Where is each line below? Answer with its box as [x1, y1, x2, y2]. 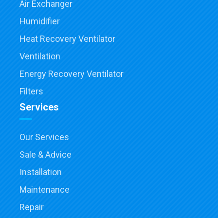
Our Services [19, 131, 69, 142]
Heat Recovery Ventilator [19, 33, 115, 44]
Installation [19, 166, 62, 177]
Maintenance [19, 184, 70, 195]
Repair [19, 201, 44, 212]
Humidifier [19, 16, 60, 26]
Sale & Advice [19, 149, 72, 160]
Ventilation [19, 51, 60, 61]
